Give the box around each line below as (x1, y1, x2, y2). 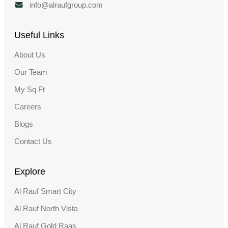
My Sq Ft (14, 85, 45, 94)
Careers (14, 102, 41, 111)
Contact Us (14, 137, 52, 146)
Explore (14, 166, 45, 177)
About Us (14, 50, 45, 59)
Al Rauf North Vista (14, 204, 78, 213)
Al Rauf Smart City (14, 187, 76, 195)
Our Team (14, 68, 47, 76)
